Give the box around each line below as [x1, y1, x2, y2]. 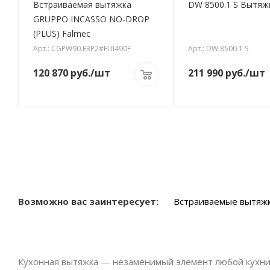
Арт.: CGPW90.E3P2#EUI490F [33, 43, 131, 54]
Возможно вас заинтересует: [18, 195, 159, 208]
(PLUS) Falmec [33, 28, 90, 40]
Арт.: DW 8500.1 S [187, 43, 248, 54]
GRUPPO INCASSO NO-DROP [33, 13, 149, 25]
